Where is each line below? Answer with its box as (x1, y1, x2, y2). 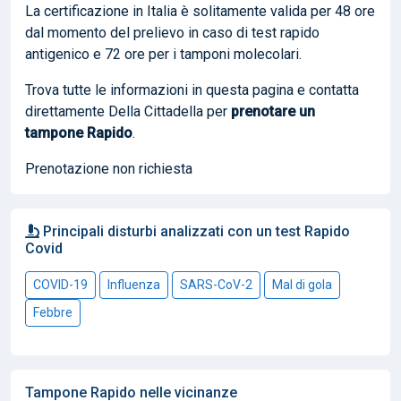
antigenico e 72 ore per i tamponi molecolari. (25, 45, 302, 63)
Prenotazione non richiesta (25, 159, 192, 177)
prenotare (231, 102, 299, 120)
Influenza (107, 277, 160, 292)
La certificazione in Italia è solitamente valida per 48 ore (25, 2, 375, 20)
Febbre (33, 304, 73, 320)
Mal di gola (272, 277, 332, 292)
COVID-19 (33, 277, 88, 292)
